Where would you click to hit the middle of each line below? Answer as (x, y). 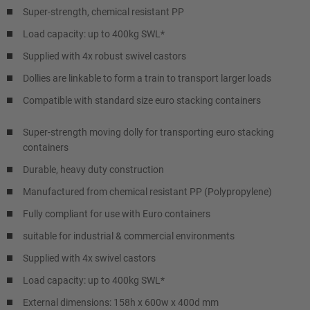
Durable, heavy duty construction (93, 169)
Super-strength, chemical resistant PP (103, 11)
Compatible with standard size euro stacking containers (142, 100)
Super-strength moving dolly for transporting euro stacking (148, 132)
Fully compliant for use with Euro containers (117, 213)
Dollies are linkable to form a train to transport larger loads (147, 78)
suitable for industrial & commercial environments (129, 236)
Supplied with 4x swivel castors (89, 258)
